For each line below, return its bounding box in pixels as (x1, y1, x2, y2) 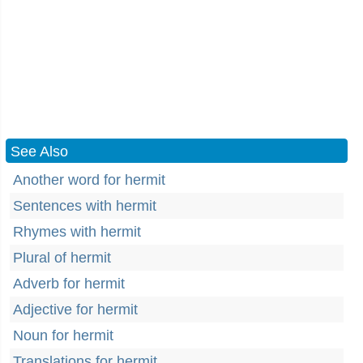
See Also (11, 143, 68, 160)
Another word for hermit (13, 172, 165, 188)
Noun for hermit (13, 327, 113, 344)
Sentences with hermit (13, 198, 156, 214)
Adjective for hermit (13, 301, 138, 318)
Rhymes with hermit (13, 224, 141, 240)
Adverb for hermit (13, 275, 125, 292)
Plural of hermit (13, 250, 111, 266)
